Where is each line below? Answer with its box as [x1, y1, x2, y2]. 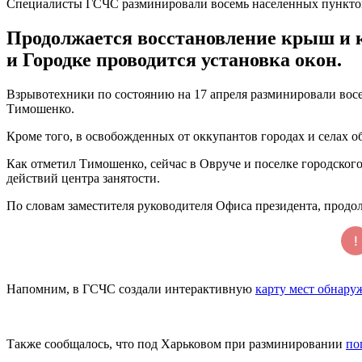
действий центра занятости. [6, 170, 160, 185]
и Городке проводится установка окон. [6, 48, 342, 70]
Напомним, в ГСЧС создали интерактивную [6, 281, 255, 296]
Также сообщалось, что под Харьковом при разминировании [6, 336, 346, 351]
